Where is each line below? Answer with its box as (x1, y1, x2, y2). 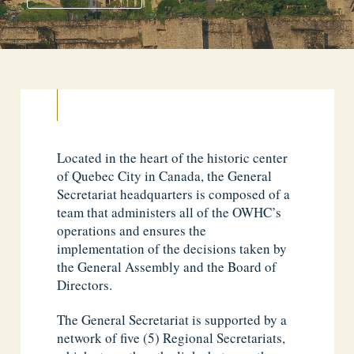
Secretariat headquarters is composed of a (57, 185, 291, 203)
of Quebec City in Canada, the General (57, 167, 273, 185)
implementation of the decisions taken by (57, 239, 288, 258)
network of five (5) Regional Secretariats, (57, 329, 286, 348)
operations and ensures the (57, 221, 207, 239)
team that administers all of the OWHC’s (57, 203, 282, 221)
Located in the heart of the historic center (57, 149, 288, 167)
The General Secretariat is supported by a (57, 311, 288, 330)
